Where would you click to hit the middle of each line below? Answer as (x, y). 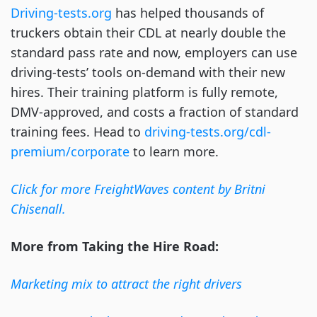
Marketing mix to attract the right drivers (126, 284)
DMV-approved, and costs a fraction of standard (155, 112)
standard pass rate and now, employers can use (154, 53)
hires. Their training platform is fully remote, (144, 92)
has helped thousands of (188, 13)
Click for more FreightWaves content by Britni (138, 189)
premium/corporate (70, 152)
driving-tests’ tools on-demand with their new (148, 73)
